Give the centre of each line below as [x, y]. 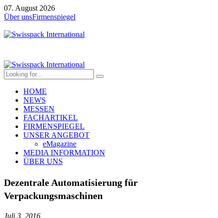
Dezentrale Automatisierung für [71, 182]
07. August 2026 [29, 8]
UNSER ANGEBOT [56, 135]
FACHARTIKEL [51, 118]
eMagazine [60, 144]
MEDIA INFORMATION [64, 153]
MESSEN [39, 109]
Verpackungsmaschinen [53, 195]
